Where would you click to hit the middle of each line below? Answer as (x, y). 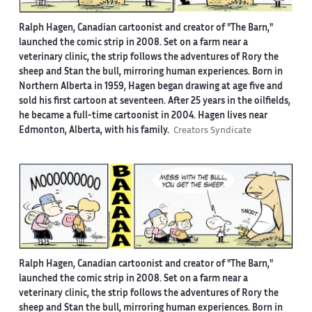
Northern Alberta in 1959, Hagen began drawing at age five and (150, 87)
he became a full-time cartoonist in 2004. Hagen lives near (143, 117)
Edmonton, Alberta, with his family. (96, 131)
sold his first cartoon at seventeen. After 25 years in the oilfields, (154, 102)
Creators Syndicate (212, 131)
